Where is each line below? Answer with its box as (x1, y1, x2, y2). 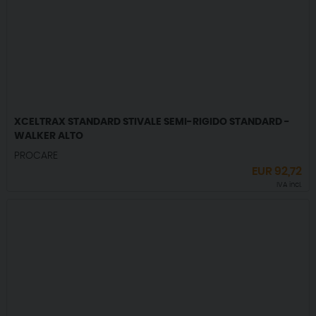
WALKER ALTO (13, 131, 83, 142)
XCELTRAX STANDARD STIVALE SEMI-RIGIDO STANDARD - (13, 117, 290, 128)
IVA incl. (276, 181, 303, 189)
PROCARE (13, 151, 58, 162)
